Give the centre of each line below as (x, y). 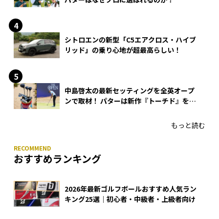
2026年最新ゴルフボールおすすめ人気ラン (131, 188)
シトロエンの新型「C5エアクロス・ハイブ (130, 40)
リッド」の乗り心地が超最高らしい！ (123, 50)
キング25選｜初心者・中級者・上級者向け (130, 199)
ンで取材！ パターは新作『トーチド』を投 (130, 101)
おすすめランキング (57, 159)
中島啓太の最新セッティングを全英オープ (130, 91)
